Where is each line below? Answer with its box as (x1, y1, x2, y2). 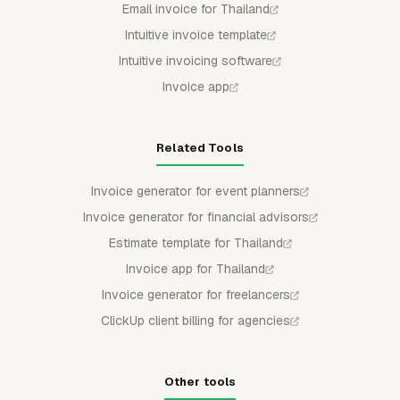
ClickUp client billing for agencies (101, 312, 290, 329)
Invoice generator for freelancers (101, 287, 290, 303)
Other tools (163, 374, 237, 389)
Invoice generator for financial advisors (82, 209, 309, 225)
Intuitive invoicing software (119, 53, 272, 69)
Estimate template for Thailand (108, 235, 283, 251)
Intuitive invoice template (124, 27, 267, 43)
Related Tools (156, 140, 244, 155)
